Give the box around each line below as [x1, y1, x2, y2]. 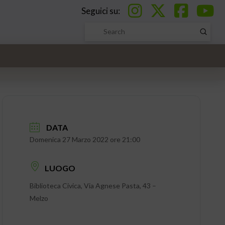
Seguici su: [81, 5, 122, 16]
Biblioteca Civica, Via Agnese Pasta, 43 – [29, 181, 156, 190]
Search [84, 32, 106, 41]
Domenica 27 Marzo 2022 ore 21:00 [29, 135, 140, 144]
